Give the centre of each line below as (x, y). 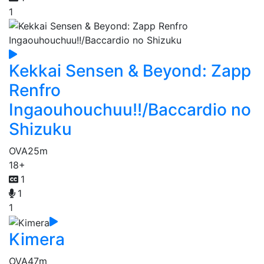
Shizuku (40, 129)
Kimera (37, 239)
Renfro (35, 90)
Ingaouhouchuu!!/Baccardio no (130, 110)
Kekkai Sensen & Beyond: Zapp (130, 71)
